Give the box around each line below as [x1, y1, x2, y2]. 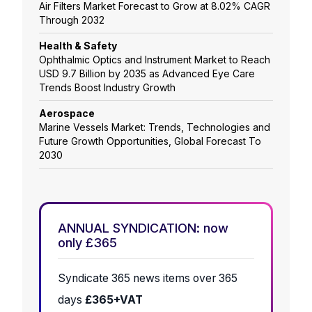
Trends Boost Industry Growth [39, 81, 175, 94]
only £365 [58, 235, 117, 251]
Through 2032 [39, 14, 104, 26]
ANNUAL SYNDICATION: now [58, 221, 228, 236]
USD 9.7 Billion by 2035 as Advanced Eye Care [39, 68, 255, 80]
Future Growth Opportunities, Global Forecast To [39, 135, 261, 148]
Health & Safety [39, 40, 117, 52]
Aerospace [39, 107, 95, 120]
